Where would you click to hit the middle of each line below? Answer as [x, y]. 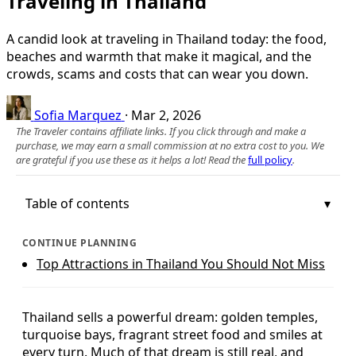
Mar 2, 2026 [166, 115]
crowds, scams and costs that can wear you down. [157, 74]
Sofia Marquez [77, 115]
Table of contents [77, 203]
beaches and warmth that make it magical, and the [159, 56]
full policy [270, 159]
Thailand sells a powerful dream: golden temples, [170, 317]
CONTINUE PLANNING [80, 242]
